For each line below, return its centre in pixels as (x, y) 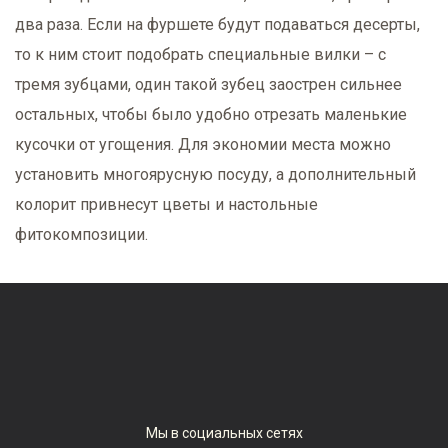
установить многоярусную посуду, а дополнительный (215, 174)
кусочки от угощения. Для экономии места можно (203, 144)
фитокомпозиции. (81, 234)
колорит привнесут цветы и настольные (166, 204)
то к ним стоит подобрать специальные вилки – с (200, 54)
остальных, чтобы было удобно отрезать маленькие (211, 114)
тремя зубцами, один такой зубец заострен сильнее (208, 84)
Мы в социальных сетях (224, 432)
